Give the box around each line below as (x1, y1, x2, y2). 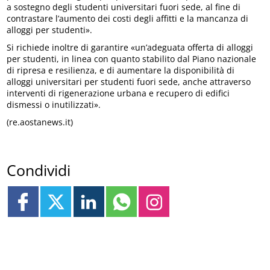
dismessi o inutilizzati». (7, 98, 101, 110)
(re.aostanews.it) (7, 116, 74, 128)
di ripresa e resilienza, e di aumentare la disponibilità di (7, 64, 235, 76)
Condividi (7, 160, 71, 181)
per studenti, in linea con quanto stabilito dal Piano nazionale (7, 52, 257, 64)
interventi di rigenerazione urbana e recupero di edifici (7, 87, 230, 99)
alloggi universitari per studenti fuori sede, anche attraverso (7, 75, 251, 87)
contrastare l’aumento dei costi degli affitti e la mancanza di (7, 12, 249, 24)
